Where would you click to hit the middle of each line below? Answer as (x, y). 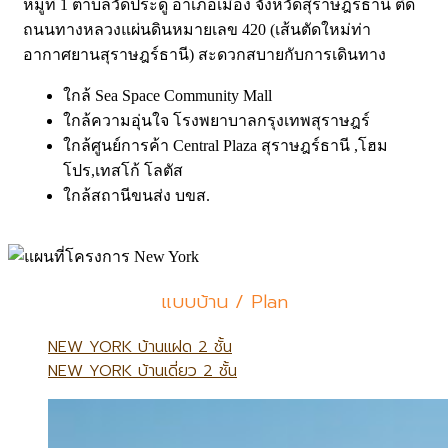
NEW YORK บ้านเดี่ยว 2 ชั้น (142, 370)
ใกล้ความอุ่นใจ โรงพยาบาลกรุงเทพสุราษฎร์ (216, 121)
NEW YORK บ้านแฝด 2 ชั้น (140, 346)
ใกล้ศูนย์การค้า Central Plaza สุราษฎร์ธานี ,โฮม (225, 146)
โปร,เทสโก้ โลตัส (123, 171)
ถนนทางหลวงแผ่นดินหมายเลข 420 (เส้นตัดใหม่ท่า (197, 30)
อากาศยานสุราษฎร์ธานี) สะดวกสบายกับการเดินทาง (204, 55)
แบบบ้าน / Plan (224, 302)
